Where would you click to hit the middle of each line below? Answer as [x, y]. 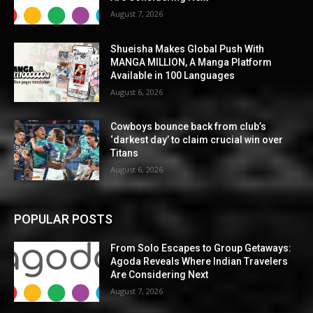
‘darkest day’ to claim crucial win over [197, 140]
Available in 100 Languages [173, 75]
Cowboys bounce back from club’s [189, 127]
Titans [125, 153]
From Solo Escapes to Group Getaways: [201, 248]
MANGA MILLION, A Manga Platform [191, 62]
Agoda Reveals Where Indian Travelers [199, 261]
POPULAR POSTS [63, 219]
